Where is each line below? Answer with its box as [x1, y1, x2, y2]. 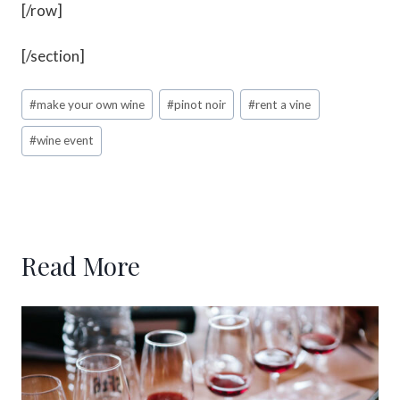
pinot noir [174, 96, 227, 112]
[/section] [21, 46, 85, 66]
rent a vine [255, 96, 312, 112]
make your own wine [37, 96, 146, 112]
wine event [37, 133, 95, 148]
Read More [21, 248, 140, 282]
